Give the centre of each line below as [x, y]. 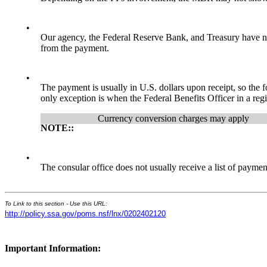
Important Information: [53, 248]
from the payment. [75, 48]
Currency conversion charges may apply [173, 119]
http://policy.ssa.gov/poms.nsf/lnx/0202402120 [85, 214]
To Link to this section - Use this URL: [56, 204]
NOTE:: [58, 128]
